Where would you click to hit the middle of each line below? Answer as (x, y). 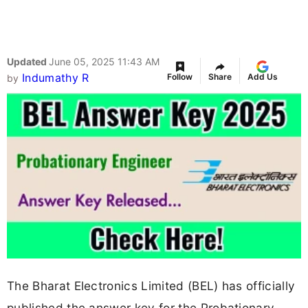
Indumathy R (55, 78)
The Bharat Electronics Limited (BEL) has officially (151, 285)
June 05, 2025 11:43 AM (104, 62)
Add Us (263, 77)
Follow (180, 77)
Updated (28, 62)
